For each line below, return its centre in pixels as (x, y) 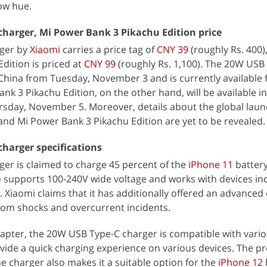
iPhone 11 (211, 164)
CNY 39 (173, 49)
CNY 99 (100, 64)
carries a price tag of (108, 49)
